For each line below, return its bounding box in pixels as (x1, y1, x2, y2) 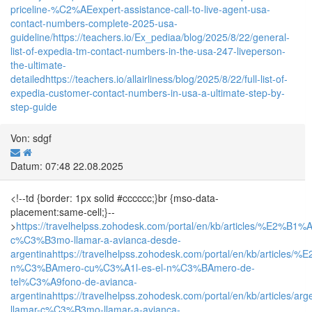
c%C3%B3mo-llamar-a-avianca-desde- (10, 232, 181, 247)
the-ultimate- (10, 57, 66, 72)
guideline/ (10, 29, 53, 44)
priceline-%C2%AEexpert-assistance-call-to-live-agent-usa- (10, 1, 270, 16)
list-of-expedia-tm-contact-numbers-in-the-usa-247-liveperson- (10, 43, 286, 58)
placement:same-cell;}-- (10, 204, 115, 219)
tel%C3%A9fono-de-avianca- (10, 274, 137, 288)
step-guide (10, 99, 57, 114)
